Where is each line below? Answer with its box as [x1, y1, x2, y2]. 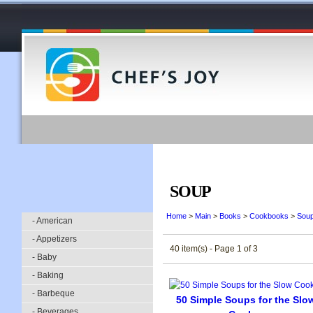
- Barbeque [32, 289, 75, 298]
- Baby [32, 252, 57, 262]
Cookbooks [249, 212, 289, 220]
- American [32, 216, 73, 226]
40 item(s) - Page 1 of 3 [170, 244, 258, 254]
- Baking [32, 270, 64, 280]
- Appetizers [32, 234, 77, 244]
